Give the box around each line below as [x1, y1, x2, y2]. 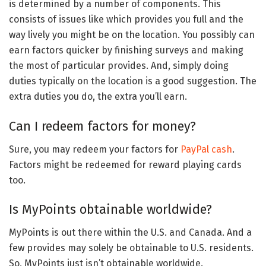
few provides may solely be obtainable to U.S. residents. [9, 242, 254, 254]
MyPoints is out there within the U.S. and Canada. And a [9, 227, 252, 239]
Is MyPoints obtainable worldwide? [9, 202, 212, 218]
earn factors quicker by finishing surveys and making [9, 45, 243, 56]
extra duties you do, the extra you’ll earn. [9, 91, 187, 103]
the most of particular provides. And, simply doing [9, 60, 229, 72]
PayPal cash [180, 143, 232, 155]
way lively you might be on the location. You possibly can [9, 29, 255, 41]
